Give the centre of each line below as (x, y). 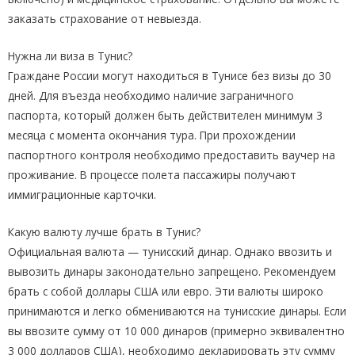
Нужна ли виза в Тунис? (70, 56)
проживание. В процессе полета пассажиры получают (152, 175)
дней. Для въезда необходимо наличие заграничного (151, 96)
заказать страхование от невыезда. (105, 19)
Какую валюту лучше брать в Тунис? (104, 232)
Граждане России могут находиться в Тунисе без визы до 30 (170, 76)
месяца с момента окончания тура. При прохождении (152, 136)
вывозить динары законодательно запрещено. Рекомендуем (172, 272)
